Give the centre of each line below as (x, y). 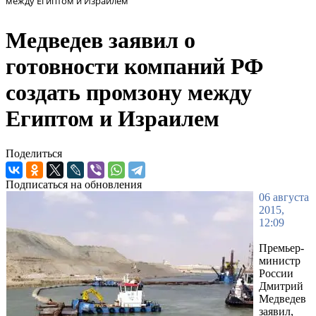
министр (280, 260)
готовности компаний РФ (134, 67)
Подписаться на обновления (74, 184)
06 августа (284, 197)
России (276, 273)
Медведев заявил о (101, 41)
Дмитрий (281, 286)
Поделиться (34, 153)
